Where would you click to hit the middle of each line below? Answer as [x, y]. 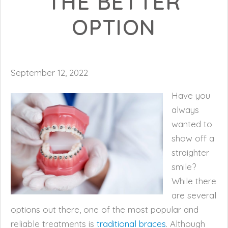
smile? [184, 167]
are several [194, 195]
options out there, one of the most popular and [105, 209]
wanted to [192, 124]
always [185, 110]
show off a [193, 138]
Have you [191, 95]
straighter [190, 152]
